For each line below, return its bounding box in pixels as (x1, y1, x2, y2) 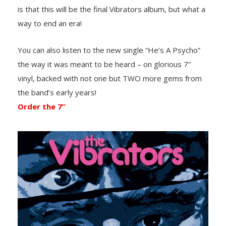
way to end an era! (18, 18, 82, 28)
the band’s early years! (18, 87, 96, 97)
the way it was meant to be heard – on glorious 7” (18, 59, 191, 69)
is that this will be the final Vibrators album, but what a (18, 4, 205, 14)
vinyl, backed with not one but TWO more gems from (18, 73, 202, 83)
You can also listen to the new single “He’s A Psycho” (18, 44, 200, 55)
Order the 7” (18, 101, 66, 111)
